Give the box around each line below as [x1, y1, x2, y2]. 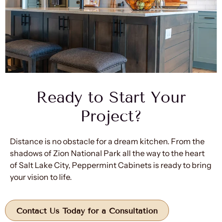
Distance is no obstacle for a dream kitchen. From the [10, 136, 205, 146]
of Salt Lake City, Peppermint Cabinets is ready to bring [10, 160, 212, 170]
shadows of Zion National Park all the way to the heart [10, 148, 205, 158]
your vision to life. [10, 171, 72, 182]
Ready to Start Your [36, 87, 186, 107]
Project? [80, 106, 142, 125]
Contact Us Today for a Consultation [16, 206, 158, 216]
